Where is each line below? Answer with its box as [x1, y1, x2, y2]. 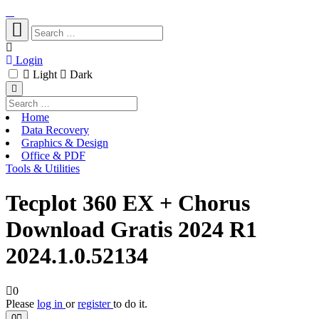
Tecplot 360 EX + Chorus [6, 190, 250, 216]
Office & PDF [21, 150, 85, 162]
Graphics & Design [21, 137, 108, 149]
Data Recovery [21, 124, 89, 136]
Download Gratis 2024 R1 [6, 216, 257, 243]
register [78, 297, 113, 310]
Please [6, 297, 37, 310]
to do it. [113, 297, 147, 310]
